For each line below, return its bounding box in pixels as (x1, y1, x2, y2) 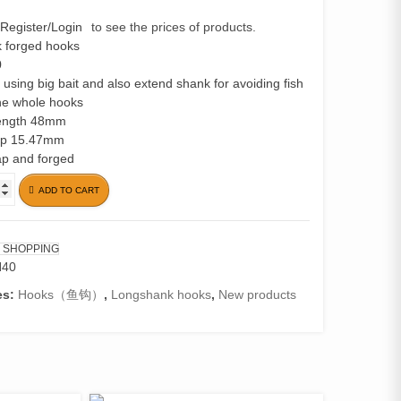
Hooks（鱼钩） (17, 287, 104, 302)
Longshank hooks (110, 287, 211, 302)
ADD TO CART (38, 184, 99, 195)
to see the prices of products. (90, 20, 256, 34)
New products (218, 287, 296, 302)
